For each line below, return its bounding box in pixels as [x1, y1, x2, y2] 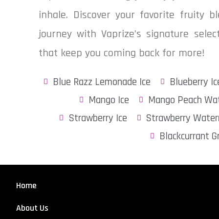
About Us [16, 202, 49, 214]
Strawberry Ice [68, 111, 127, 125]
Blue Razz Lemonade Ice [53, 75, 151, 88]
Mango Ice [88, 93, 130, 107]
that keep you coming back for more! [39, 46, 205, 60]
